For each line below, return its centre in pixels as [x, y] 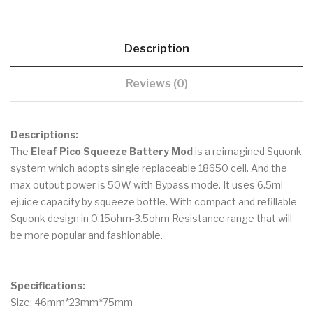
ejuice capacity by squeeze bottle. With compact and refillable [154, 202]
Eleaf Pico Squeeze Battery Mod [112, 152]
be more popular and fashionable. [87, 235]
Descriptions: [44, 135]
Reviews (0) [156, 84]
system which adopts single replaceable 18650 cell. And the [149, 168]
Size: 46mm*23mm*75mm [72, 303]
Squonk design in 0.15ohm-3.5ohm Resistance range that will [151, 219]
